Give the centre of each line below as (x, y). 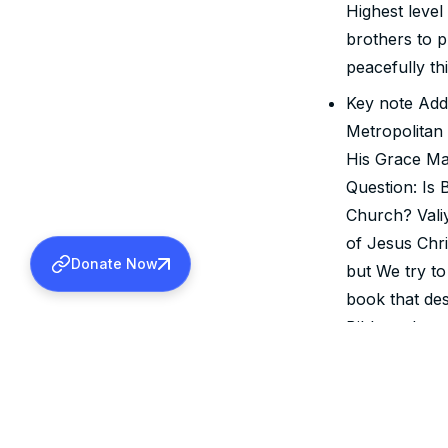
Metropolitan (394, 131)
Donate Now (114, 263)
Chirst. (370, 383)
